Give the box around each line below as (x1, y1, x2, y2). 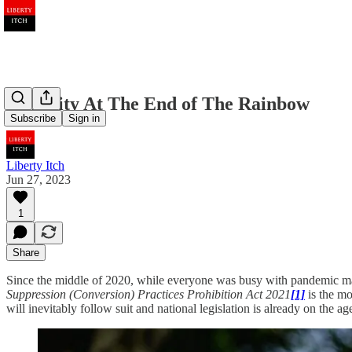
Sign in (68, 112, 100, 125)
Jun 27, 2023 (6, 172, 71, 186)
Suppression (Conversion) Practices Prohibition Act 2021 (6, 287, 291, 301)
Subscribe (10, 112, 56, 125)
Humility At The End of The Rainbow (6, 93, 310, 114)
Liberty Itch (6, 158, 64, 172)
